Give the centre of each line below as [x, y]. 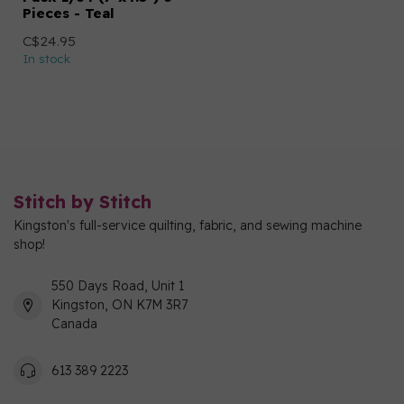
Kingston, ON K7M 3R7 [119, 305]
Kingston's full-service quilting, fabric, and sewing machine [188, 225]
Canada [74, 324]
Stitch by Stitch [83, 202]
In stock [46, 59]
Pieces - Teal [69, 13]
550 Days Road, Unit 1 [118, 286]
